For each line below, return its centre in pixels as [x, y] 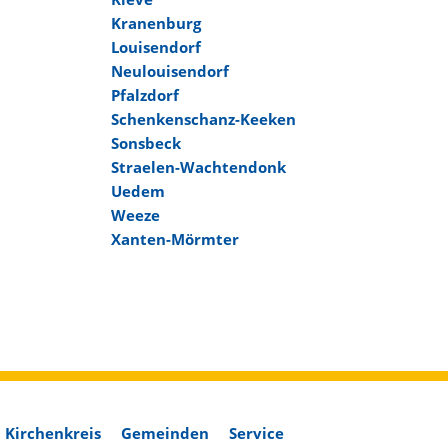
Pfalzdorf [144, 95]
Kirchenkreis [53, 433]
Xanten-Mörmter [174, 239]
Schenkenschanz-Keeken [203, 119]
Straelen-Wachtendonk [198, 167]
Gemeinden [165, 433]
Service [256, 433]
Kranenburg [155, 23]
